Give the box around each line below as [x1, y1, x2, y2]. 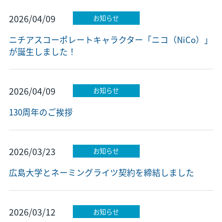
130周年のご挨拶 [8, 106, 73, 118]
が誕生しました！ [8, 45, 76, 57]
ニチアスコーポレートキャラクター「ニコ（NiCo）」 [8, 33, 213, 46]
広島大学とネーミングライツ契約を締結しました [8, 166, 194, 178]
